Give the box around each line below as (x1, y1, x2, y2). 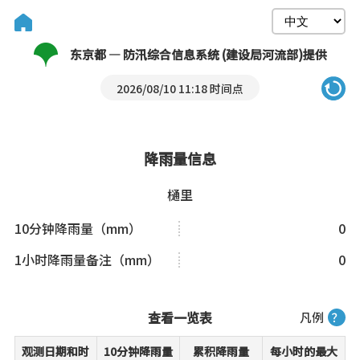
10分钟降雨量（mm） (14, 219, 141, 238)
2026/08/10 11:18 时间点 (117, 80, 243, 96)
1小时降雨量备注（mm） (14, 250, 160, 269)
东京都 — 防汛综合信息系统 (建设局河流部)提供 (69, 46, 327, 63)
